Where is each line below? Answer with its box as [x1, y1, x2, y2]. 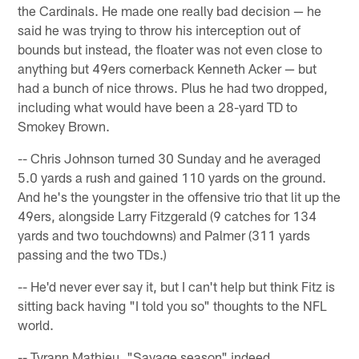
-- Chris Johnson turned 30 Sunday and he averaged [18, 149, 321, 166]
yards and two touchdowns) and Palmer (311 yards [18, 226, 311, 243]
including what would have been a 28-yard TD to [18, 98, 298, 115]
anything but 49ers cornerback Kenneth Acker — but [18, 59, 317, 76]
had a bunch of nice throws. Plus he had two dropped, [18, 79, 329, 95]
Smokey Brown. [18, 117, 111, 134]
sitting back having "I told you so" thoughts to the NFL [18, 296, 328, 313]
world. [18, 316, 54, 333]
